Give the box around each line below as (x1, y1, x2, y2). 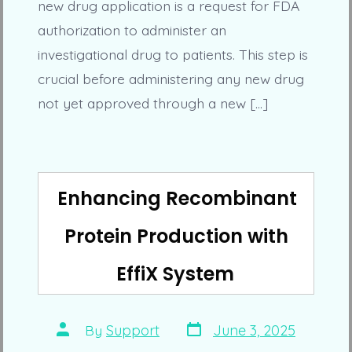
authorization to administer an (37, 20, 226, 38)
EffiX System (116, 261, 234, 288)
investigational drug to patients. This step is (37, 45, 308, 63)
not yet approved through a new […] (37, 93, 268, 112)
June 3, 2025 (213, 321, 295, 339)
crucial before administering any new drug (37, 69, 304, 87)
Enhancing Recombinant (57, 185, 297, 212)
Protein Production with (64, 223, 288, 250)
